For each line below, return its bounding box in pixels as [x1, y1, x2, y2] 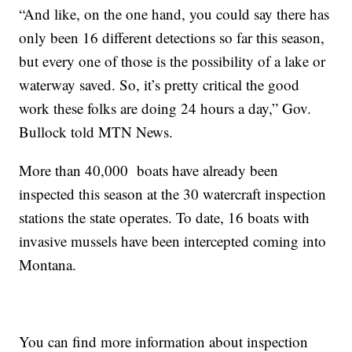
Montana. [19, 255, 77, 275]
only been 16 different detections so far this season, [19, 27, 325, 48]
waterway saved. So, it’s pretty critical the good [19, 75, 300, 95]
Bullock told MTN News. [19, 122, 174, 142]
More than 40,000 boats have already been [19, 160, 279, 181]
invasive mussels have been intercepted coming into [19, 231, 327, 251]
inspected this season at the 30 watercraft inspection [19, 184, 327, 204]
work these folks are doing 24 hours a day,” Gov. [19, 98, 312, 119]
